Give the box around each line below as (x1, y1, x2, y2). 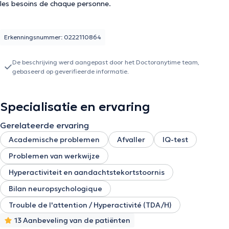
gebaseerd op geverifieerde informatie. (12, 67, 129, 75)
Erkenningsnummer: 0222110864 (4, 33, 101, 41)
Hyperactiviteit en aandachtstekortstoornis (9, 168, 165, 177)
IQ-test (163, 135, 188, 144)
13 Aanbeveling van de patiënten (14, 216, 130, 225)
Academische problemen (9, 135, 100, 144)
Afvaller (117, 135, 145, 144)
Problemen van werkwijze (9, 151, 100, 161)
